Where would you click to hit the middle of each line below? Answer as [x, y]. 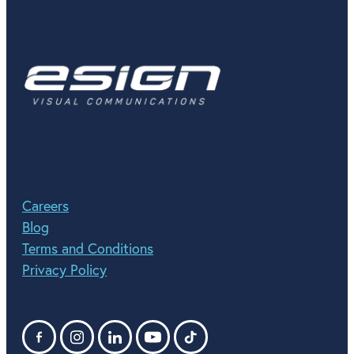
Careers [45, 206]
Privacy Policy [64, 270]
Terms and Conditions [88, 249]
